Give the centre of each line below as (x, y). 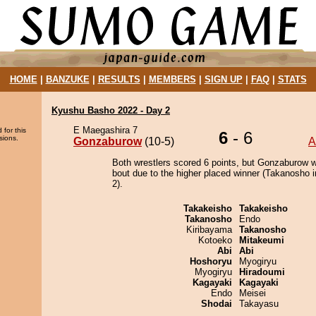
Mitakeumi (262, 240)
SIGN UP (223, 79)
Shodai (217, 304)
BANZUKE (67, 79)
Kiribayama (209, 230)
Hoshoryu (211, 261)
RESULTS (119, 79)
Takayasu (259, 304)
